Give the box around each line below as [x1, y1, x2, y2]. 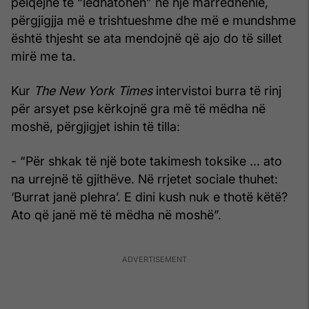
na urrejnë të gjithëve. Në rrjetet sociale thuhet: [11, 171, 278, 186]
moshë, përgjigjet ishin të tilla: [11, 119, 180, 134]
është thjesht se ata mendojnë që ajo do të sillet [11, 30, 282, 46]
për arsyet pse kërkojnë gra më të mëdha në [11, 101, 266, 116]
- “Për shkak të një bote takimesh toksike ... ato [11, 153, 282, 168]
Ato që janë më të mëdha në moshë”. [11, 207, 221, 222]
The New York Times [34, 83, 152, 98]
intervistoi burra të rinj [152, 83, 281, 98]
